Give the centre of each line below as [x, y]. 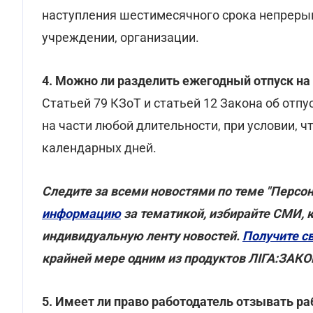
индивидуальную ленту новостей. [142, 236]
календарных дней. [99, 148]
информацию [81, 213]
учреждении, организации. [121, 37]
